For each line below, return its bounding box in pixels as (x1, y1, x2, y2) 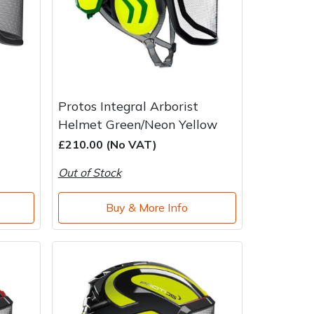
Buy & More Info (106, 200, 189, 215)
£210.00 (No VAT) (57, 137, 157, 151)
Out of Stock (57, 165, 121, 179)
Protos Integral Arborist (57, 97, 198, 114)
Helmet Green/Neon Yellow (57, 116, 217, 132)
